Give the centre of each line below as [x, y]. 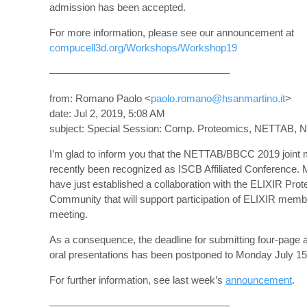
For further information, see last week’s [137, 280]
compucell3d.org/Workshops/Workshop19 [143, 48]
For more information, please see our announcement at [172, 33]
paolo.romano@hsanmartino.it [218, 98]
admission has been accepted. [118, 7]
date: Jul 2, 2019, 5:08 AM [107, 113]
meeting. [69, 214]
